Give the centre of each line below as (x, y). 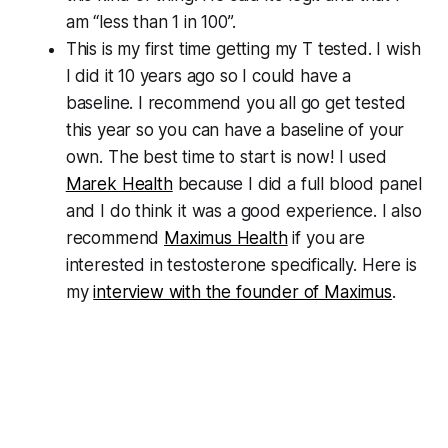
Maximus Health (226, 238)
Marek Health (119, 184)
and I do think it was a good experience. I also (243, 211)
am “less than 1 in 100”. (150, 22)
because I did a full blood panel (297, 184)
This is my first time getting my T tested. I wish (243, 49)
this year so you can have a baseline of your (235, 130)
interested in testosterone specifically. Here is (241, 265)
